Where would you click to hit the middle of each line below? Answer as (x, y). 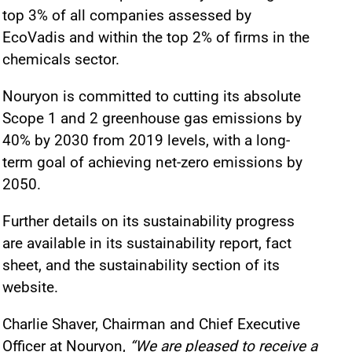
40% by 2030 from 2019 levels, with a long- (146, 140)
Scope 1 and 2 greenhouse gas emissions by (152, 118)
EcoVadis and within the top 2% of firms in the (156, 37)
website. (30, 287)
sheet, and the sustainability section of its (141, 265)
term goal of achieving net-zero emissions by (152, 162)
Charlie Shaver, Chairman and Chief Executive (151, 324)
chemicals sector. (61, 59)
